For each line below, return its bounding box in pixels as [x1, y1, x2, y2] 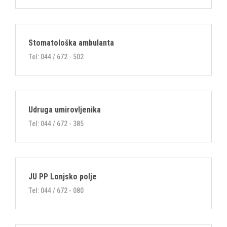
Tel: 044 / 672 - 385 [28, 120, 84, 128]
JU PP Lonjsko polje [28, 172, 97, 181]
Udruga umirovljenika [28, 105, 101, 115]
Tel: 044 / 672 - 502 [28, 53, 84, 61]
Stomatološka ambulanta [28, 38, 114, 48]
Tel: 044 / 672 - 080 [28, 186, 84, 195]
